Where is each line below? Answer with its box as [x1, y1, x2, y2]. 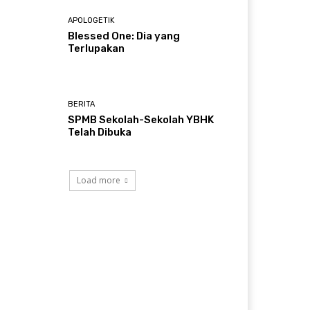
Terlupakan [68, 42, 125, 55]
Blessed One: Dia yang [68, 29, 181, 42]
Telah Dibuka [68, 125, 132, 138]
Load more [77, 174, 120, 186]
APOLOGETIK [68, 15, 116, 25]
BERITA [68, 99, 95, 109]
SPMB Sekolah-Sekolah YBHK [68, 113, 215, 126]
